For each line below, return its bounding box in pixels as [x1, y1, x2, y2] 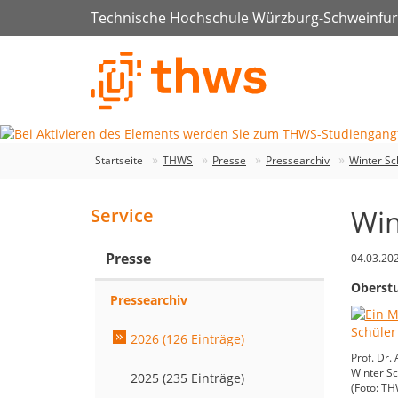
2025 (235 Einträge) [131, 370, 244, 387]
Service [91, 203, 154, 228]
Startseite [95, 153, 143, 169]
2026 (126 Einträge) [131, 330, 244, 348]
